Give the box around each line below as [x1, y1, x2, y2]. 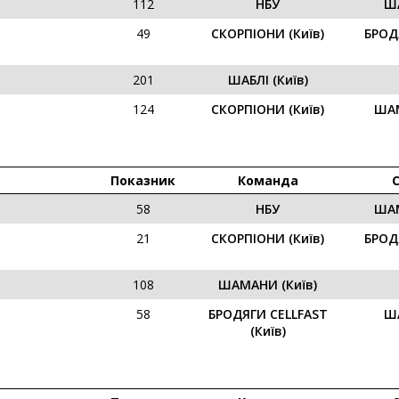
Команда [237, 172, 298, 189]
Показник [110, 172, 175, 189]
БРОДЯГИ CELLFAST [208, 305, 328, 322]
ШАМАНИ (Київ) [218, 276, 317, 293]
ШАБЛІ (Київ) [227, 71, 308, 88]
